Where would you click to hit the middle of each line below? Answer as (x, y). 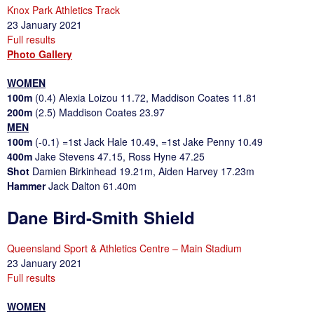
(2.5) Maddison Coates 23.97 (100, 112)
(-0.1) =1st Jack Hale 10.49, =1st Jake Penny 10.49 (149, 141)
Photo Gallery (40, 54)
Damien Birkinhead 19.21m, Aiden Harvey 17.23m (143, 171)
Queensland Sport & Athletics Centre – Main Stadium (124, 248)
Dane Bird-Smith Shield (101, 217)
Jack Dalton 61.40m (93, 185)
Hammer (28, 185)
